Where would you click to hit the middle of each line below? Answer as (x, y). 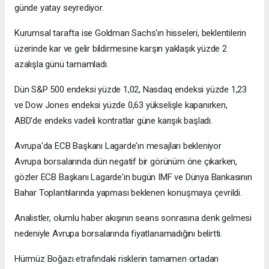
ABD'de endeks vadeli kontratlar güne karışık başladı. (113, 121)
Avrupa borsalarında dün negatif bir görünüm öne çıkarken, (126, 162)
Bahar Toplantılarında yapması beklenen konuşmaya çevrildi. (128, 193)
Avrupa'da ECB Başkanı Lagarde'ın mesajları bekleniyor (118, 146)
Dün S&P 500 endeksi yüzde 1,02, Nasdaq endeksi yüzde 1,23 (131, 90)
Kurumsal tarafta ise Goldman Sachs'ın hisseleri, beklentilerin (131, 33)
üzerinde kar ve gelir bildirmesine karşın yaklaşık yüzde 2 (121, 49)
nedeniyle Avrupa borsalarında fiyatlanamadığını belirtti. (119, 234)
